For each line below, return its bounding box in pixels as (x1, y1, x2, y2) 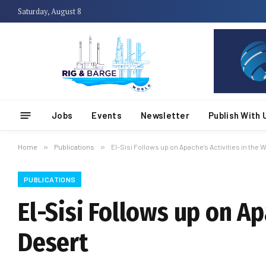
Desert (18, 227, 88, 258)
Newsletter (141, 110, 190, 121)
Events (91, 110, 122, 121)
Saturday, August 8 (18, 5, 81, 17)
